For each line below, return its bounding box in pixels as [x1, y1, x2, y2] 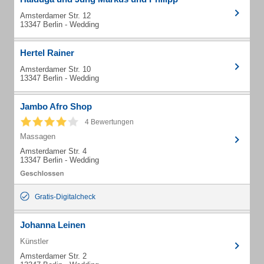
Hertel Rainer [20, 48, 74, 58]
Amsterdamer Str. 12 [20, 11, 91, 20]
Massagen [20, 132, 55, 141]
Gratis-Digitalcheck [35, 193, 95, 201]
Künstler [20, 237, 48, 246]
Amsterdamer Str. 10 [20, 65, 91, 74]
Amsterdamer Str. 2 [20, 252, 87, 260]
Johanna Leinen [20, 220, 85, 230]
